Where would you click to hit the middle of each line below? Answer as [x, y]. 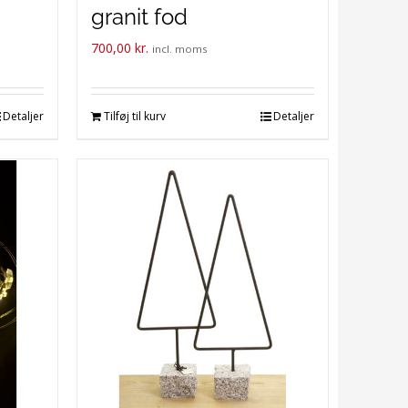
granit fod [139, 17]
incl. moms [179, 49]
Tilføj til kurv [134, 116]
